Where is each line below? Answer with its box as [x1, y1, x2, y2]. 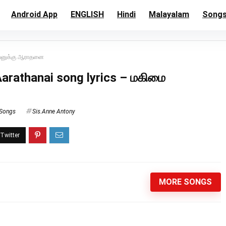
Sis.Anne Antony [32, 108, 75, 116]
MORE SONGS [159, 177, 212, 187]
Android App [11, 10, 58, 19]
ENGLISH [71, 10, 104, 19]
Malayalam [149, 10, 189, 19]
